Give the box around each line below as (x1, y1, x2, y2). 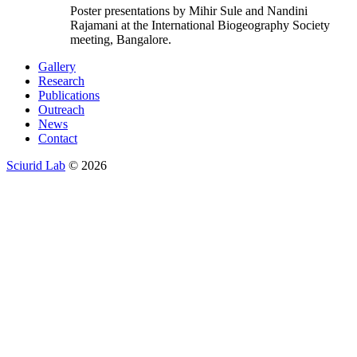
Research (38, 73, 84, 88)
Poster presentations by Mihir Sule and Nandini (70, 3, 308, 18)
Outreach (38, 102, 84, 116)
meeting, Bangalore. (70, 32, 171, 46)
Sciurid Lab (6, 158, 65, 172)
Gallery (38, 59, 76, 73)
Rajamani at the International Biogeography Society (70, 18, 330, 32)
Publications (38, 88, 100, 102)
